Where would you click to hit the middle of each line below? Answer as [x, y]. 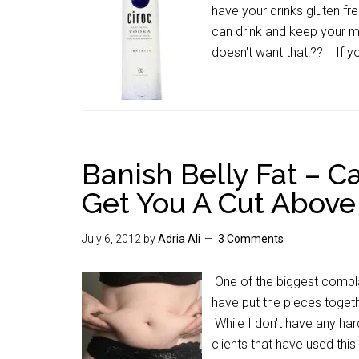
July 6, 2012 [111, 239]
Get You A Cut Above [219, 203]
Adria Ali [179, 239]
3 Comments [251, 239]
